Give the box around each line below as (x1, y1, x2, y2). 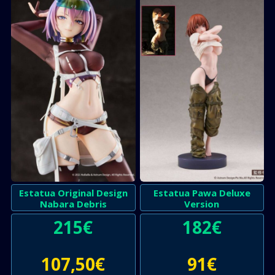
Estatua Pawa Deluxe (153, 186, 250, 199)
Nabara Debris (39, 197, 107, 210)
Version (184, 197, 220, 210)
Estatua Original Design (18, 186, 128, 199)
